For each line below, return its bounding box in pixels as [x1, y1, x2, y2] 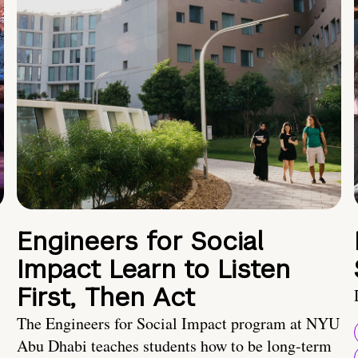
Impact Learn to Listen [17, 253, 290, 286]
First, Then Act [17, 280, 195, 314]
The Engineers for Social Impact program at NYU [17, 312, 340, 335]
